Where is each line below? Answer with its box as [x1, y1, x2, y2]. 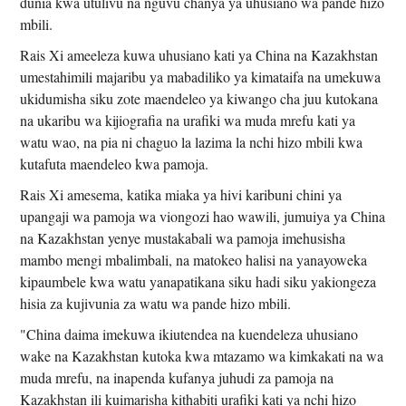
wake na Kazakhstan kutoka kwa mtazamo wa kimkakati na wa [20, 345, 384, 365]
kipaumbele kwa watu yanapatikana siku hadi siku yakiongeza [20, 271, 377, 291]
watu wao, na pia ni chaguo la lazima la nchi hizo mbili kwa [20, 131, 363, 151]
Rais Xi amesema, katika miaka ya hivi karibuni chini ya [20, 184, 343, 204]
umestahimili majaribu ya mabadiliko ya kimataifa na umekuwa [20, 66, 382, 86]
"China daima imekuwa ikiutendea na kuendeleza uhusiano [20, 324, 359, 343]
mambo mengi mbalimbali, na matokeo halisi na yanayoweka [20, 249, 368, 269]
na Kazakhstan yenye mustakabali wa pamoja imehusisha [20, 227, 346, 247]
